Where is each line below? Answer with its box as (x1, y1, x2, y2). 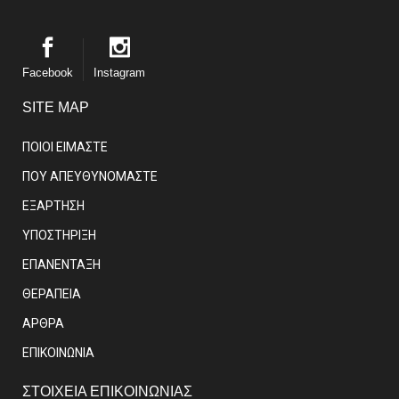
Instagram (94, 65, 145, 79)
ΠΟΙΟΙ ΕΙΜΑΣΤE (22, 139, 108, 154)
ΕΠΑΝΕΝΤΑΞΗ (22, 256, 101, 272)
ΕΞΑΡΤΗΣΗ (22, 198, 85, 213)
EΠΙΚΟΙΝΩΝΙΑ (22, 345, 94, 360)
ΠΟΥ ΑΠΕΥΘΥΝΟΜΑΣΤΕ (22, 168, 158, 183)
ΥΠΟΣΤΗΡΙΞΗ (22, 227, 96, 242)
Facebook (22, 65, 73, 79)
